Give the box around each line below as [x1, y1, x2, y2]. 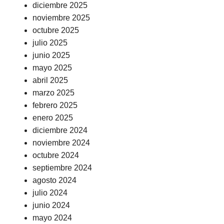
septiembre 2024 [32, 163, 92, 172]
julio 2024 [32, 188, 67, 197]
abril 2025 [32, 75, 68, 84]
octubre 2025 [32, 25, 79, 34]
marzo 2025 [32, 88, 74, 97]
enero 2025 [32, 113, 73, 122]
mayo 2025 [32, 63, 72, 72]
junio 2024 [32, 200, 70, 209]
